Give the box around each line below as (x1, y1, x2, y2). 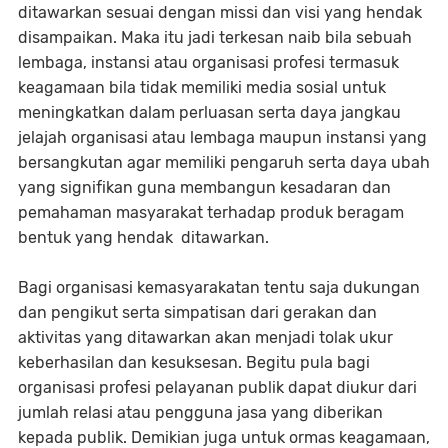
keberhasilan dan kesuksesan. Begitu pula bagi (18, 353, 370, 373)
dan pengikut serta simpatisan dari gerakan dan (18, 303, 377, 323)
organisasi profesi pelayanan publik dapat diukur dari (18, 378, 417, 398)
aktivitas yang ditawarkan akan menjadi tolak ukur (18, 328, 393, 348)
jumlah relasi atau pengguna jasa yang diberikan (18, 403, 383, 423)
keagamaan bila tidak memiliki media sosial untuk (18, 78, 386, 98)
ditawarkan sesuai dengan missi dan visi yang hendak (18, 3, 422, 23)
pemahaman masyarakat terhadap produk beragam (18, 203, 404, 223)
